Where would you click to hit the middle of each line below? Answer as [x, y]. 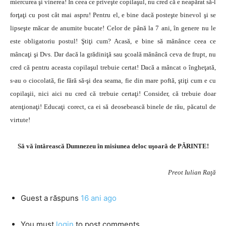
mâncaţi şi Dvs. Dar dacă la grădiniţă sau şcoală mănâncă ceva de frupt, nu [113, 54]
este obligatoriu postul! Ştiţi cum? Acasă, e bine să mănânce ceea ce [113, 41]
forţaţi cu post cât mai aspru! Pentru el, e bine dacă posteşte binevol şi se [113, 15]
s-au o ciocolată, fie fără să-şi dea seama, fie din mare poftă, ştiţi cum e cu [113, 80]
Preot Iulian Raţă [192, 172]
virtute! [20, 120]
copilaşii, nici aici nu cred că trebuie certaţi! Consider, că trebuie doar [113, 94]
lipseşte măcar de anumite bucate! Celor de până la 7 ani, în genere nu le [113, 28]
